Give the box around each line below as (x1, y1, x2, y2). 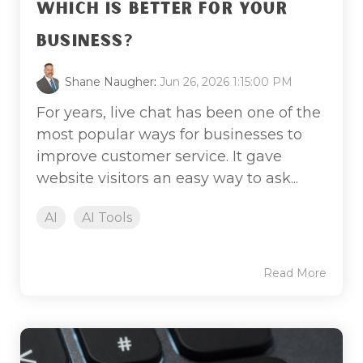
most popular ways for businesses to (36, 125, 302, 143)
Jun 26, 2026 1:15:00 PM (160, 74, 293, 89)
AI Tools (82, 209, 132, 225)
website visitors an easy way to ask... (36, 169, 298, 187)
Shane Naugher (65, 74, 154, 89)
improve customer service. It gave (36, 147, 282, 165)
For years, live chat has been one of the (36, 103, 321, 122)
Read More (263, 265, 327, 280)
